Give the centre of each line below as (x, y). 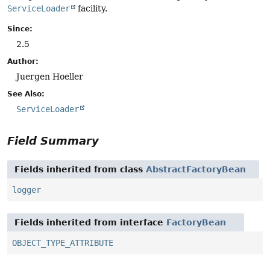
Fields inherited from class (80, 169)
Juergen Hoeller (50, 76)
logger (27, 190)
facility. (91, 9)
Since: (20, 29)
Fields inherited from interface (90, 222)
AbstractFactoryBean (196, 169)
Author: (23, 61)
